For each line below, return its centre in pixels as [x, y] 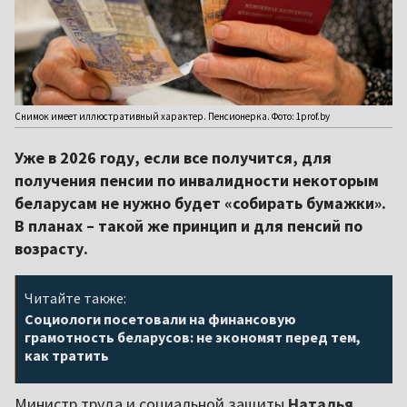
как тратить [67, 356]
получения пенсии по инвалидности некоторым [197, 181]
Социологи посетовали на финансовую [160, 319]
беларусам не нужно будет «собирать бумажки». [200, 203]
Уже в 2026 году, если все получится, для [173, 158]
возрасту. [51, 249]
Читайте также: [75, 298]
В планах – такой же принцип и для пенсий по [189, 226]
